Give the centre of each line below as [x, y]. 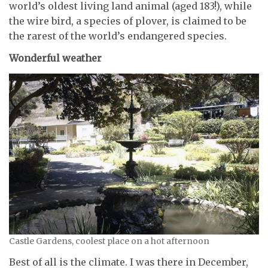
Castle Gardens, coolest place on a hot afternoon [109, 241]
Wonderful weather [55, 58]
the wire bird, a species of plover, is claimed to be [128, 21]
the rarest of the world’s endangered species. [118, 36]
